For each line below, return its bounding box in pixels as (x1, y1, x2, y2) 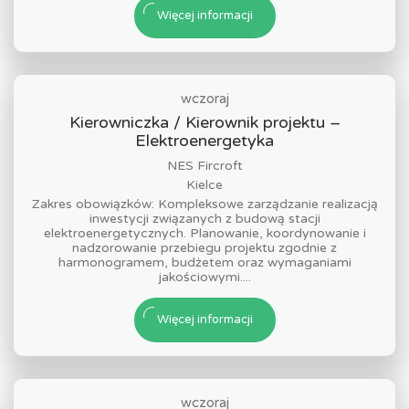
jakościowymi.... (158, 269, 251, 286)
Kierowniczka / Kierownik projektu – (68, 112, 341, 133)
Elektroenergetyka (135, 131, 274, 152)
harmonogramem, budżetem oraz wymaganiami (58, 255, 351, 271)
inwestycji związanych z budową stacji (89, 211, 320, 227)
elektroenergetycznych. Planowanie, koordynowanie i (43, 225, 366, 242)
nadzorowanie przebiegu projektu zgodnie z (72, 240, 337, 257)
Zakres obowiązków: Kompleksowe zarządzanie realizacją (31, 196, 378, 213)
